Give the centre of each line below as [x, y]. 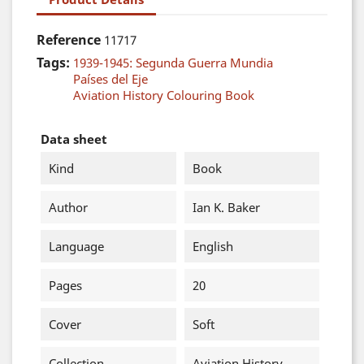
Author [68, 207]
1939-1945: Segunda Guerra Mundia [173, 63]
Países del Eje [110, 79]
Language [76, 246]
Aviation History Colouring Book [164, 95]
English [212, 246]
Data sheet [74, 139]
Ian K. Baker [226, 207]
